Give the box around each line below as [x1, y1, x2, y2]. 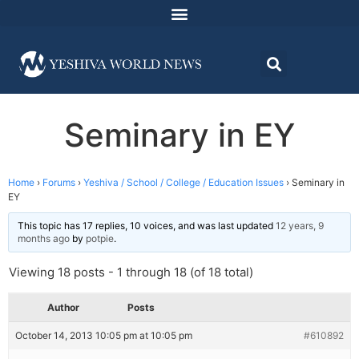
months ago [18, 232, 70, 245]
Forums [42, 176, 75, 189]
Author [47, 301, 79, 314]
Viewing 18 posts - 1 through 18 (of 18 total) [9, 264, 253, 280]
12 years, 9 [276, 220, 324, 232]
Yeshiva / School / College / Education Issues [83, 176, 284, 189]
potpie [86, 232, 114, 245]
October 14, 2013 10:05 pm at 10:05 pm [15, 329, 192, 342]
